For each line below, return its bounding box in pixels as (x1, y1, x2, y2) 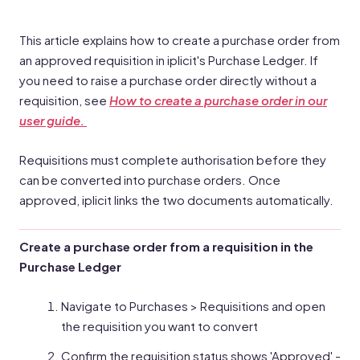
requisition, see (19, 92, 109, 108)
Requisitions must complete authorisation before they (19, 152, 326, 167)
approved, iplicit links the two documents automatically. (19, 192, 333, 207)
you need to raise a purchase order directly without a (19, 72, 317, 88)
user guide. (19, 112, 87, 128)
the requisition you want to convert (61, 318, 258, 333)
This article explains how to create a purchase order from (19, 32, 340, 47)
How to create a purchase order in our (109, 92, 327, 108)
